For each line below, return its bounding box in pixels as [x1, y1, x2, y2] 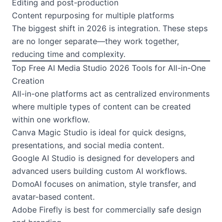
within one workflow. [12, 114, 90, 124]
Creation [12, 75, 44, 86]
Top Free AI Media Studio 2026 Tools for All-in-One [12, 62, 206, 73]
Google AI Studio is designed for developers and [12, 153, 195, 163]
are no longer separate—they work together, [12, 36, 179, 46]
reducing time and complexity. [12, 49, 125, 59]
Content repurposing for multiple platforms [12, 10, 174, 20]
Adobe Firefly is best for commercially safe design [12, 204, 201, 215]
